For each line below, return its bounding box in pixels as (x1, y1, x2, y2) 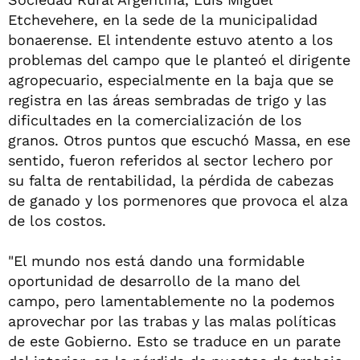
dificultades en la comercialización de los (8, 112, 301, 129)
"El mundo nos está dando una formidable (8, 252, 305, 269)
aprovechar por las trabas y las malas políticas (8, 313, 336, 329)
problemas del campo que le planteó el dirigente (8, 51, 350, 68)
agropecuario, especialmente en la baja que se (8, 72, 333, 88)
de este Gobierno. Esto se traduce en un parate (8, 333, 341, 350)
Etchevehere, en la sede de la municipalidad (8, 11, 317, 28)
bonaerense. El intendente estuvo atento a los (8, 31, 333, 48)
